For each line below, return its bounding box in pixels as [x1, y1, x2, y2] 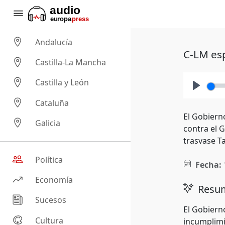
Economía [35, 174, 73, 186]
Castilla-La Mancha [35, 57, 106, 68]
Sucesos [35, 194, 67, 206]
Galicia [35, 118, 61, 129]
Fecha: [195, 159, 221, 170]
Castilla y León [35, 77, 89, 88]
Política [35, 154, 63, 166]
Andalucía [35, 37, 73, 48]
